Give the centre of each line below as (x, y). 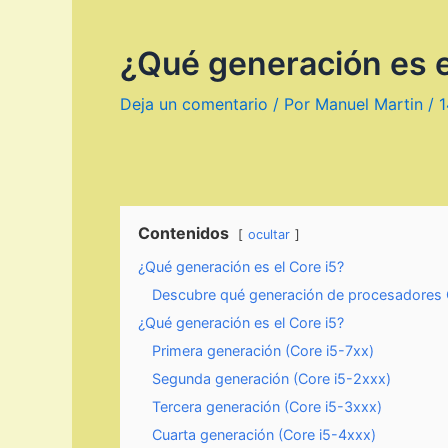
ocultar (269, 234)
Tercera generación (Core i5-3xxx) (267, 406)
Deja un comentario (194, 104)
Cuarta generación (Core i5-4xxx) (264, 434)
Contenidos (183, 233)
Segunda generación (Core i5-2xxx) (271, 378)
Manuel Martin (371, 104)
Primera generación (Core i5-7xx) (263, 350)
